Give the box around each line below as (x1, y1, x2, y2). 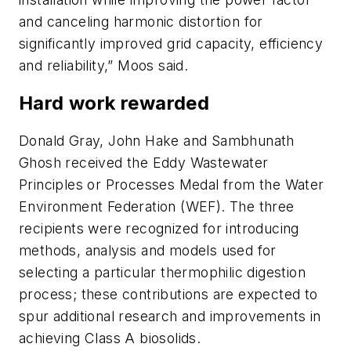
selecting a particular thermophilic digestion (19, 263, 306, 280)
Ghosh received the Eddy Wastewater (19, 154, 269, 171)
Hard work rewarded (19, 91, 210, 114)
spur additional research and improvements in (19, 307, 321, 324)
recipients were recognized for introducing (19, 219, 299, 237)
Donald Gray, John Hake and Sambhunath (19, 132, 295, 149)
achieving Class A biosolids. (19, 329, 201, 346)
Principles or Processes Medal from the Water (19, 175, 324, 193)
